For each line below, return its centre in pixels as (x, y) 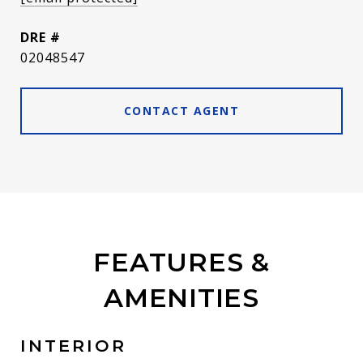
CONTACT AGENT (181, 111)
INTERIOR (73, 346)
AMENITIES (181, 298)
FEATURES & (181, 262)
